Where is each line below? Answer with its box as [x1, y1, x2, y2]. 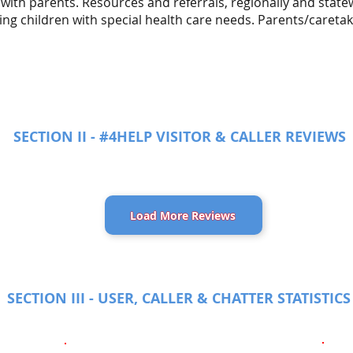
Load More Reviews [129, 207, 236, 223]
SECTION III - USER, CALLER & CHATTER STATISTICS [7, 288, 351, 308]
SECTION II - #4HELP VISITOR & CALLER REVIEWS [13, 127, 346, 147]
